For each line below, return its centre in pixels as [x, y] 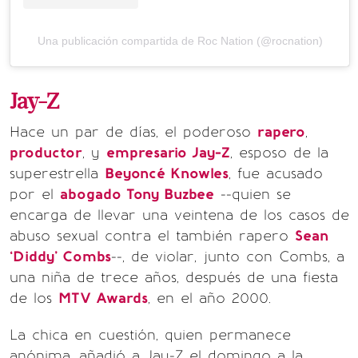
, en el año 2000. [209, 298]
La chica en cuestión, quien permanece [150, 335]
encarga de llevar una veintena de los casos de [179, 215]
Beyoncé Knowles [167, 174]
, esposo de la [279, 153]
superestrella [57, 174]
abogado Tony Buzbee [137, 195]
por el [35, 195]
